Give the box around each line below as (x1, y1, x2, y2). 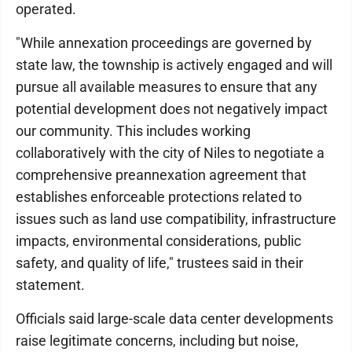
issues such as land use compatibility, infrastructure (16, 211, 336, 227)
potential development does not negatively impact (16, 101, 328, 117)
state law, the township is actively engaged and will (16, 57, 332, 73)
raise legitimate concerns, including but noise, (16, 332, 299, 349)
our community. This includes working (16, 123, 251, 139)
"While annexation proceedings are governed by (16, 35, 312, 51)
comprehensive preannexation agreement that (16, 167, 306, 183)
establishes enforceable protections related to (16, 189, 302, 205)
